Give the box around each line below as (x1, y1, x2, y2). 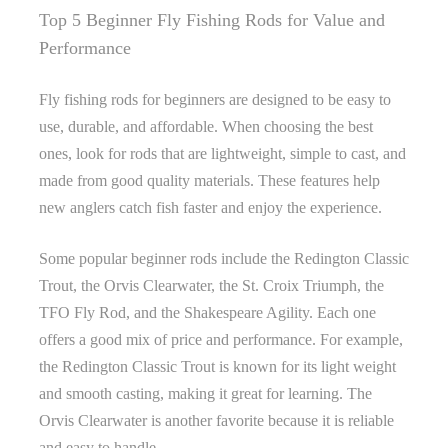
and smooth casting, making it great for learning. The (39, 384, 372, 402)
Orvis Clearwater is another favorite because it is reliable (39, 411, 394, 429)
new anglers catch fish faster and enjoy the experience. (39, 198, 382, 216)
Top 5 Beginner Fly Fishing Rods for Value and (39, 9, 385, 30)
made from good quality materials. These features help (39, 171, 380, 189)
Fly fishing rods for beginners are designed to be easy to (39, 90, 391, 108)
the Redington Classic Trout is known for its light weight (39, 357, 396, 375)
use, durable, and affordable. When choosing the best (39, 117, 373, 135)
